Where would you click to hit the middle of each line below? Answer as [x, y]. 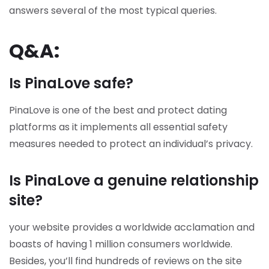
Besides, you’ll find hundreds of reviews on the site [125, 261]
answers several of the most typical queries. [113, 11]
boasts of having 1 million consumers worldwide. [121, 244]
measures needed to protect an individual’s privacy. [131, 144]
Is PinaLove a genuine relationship [134, 180]
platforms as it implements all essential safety [118, 127]
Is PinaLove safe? [71, 83]
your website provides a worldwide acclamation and [132, 227]
